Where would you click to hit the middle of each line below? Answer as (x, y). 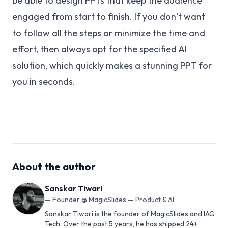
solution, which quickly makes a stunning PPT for (112, 66)
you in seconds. (44, 82)
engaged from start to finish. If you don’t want (109, 17)
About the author (54, 167)
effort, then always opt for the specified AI (99, 49)
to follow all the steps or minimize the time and (109, 33)
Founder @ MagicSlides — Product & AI (113, 200)
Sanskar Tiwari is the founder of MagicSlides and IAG (130, 214)
